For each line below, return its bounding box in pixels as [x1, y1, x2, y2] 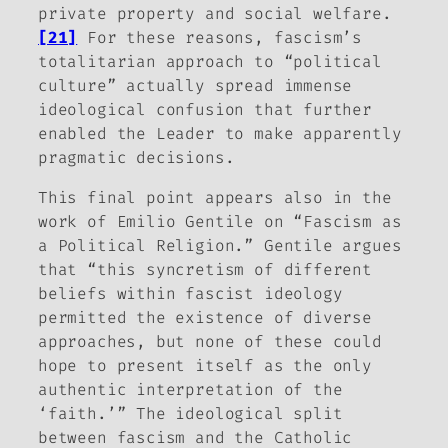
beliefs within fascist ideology [38, 283, 343, 305]
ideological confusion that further [38, 99, 372, 121]
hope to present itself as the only [38, 355, 372, 377]
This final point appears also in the [38, 187, 392, 209]
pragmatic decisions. [38, 147, 235, 169]
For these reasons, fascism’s [77, 27, 363, 49]
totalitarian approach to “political [38, 51, 382, 73]
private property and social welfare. [38, 3, 392, 25]
